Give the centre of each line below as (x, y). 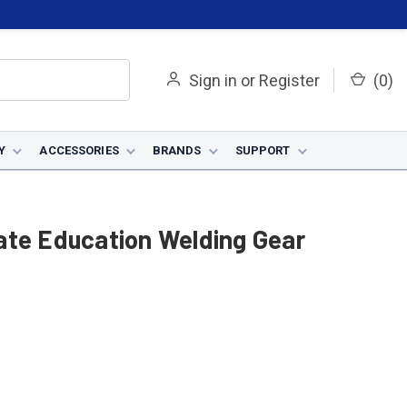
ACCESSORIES (79, 150)
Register (289, 80)
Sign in (213, 80)
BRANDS (177, 150)
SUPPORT (263, 150)
